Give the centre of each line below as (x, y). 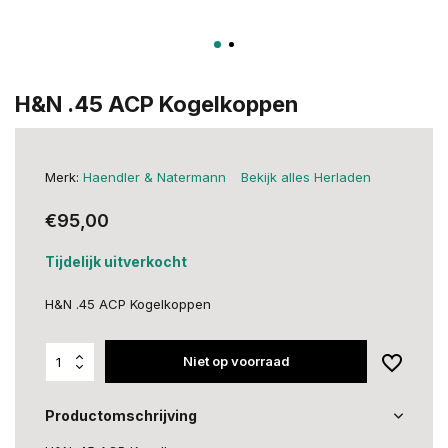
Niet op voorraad (236, 361)
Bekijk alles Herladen (306, 177)
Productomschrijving (121, 415)
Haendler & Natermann (154, 177)
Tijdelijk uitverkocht (116, 261)
